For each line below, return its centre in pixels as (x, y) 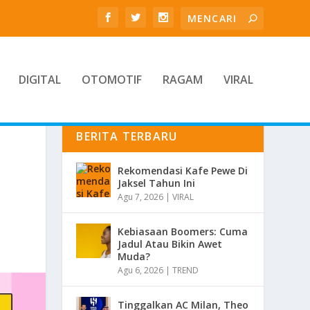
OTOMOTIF (111, 80)
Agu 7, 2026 (141, 197)
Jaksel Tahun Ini (157, 183)
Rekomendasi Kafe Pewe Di (183, 170)
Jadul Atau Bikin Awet (170, 244)
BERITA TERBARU (127, 136)
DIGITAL (39, 80)
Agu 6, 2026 (141, 270)
